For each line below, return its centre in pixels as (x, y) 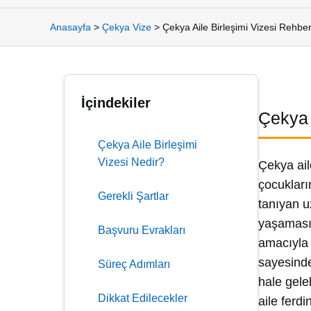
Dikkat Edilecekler (143, 298)
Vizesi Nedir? (131, 162)
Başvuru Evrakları (142, 230)
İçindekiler (116, 103)
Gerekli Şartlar (133, 196)
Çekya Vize (127, 27)
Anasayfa (70, 27)
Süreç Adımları (134, 264)
